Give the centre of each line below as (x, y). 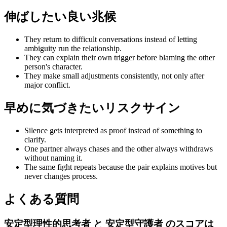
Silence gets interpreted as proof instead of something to (113, 130)
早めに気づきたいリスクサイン (92, 108)
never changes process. (61, 176)
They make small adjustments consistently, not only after (114, 76)
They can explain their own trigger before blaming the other (120, 58)
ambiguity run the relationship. (73, 49)
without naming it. (53, 158)
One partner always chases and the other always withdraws (119, 149)
